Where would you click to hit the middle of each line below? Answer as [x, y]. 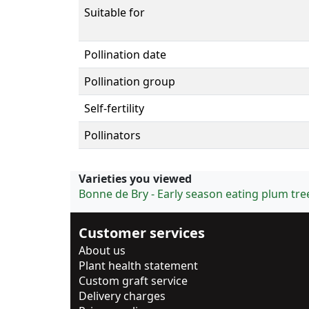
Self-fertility [114, 108]
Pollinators [112, 135]
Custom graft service [133, 280]
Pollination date [125, 54]
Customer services [142, 232]
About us [102, 250]
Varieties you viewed [135, 178]
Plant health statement [138, 265]
